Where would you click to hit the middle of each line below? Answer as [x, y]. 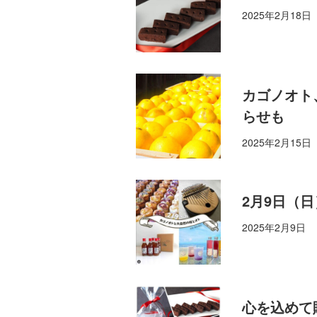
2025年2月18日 [277, 15]
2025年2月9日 [274, 227]
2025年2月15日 [277, 143]
